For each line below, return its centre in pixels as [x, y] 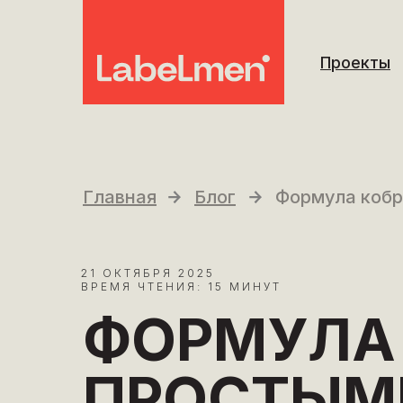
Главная [120, 197]
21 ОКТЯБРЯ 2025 [148, 273]
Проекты [355, 63]
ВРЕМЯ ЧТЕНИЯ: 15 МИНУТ [181, 287]
